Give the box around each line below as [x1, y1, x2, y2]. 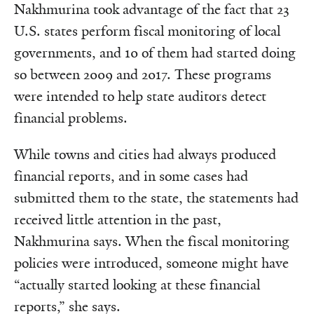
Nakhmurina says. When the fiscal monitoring [14, 232, 289, 250]
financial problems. [14, 109, 128, 127]
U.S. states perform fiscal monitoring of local [14, 22, 280, 40]
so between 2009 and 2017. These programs [14, 65, 271, 83]
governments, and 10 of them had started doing [14, 43, 296, 62]
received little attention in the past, [14, 210, 221, 228]
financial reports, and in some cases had [14, 167, 248, 185]
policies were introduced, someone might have [14, 254, 289, 272]
